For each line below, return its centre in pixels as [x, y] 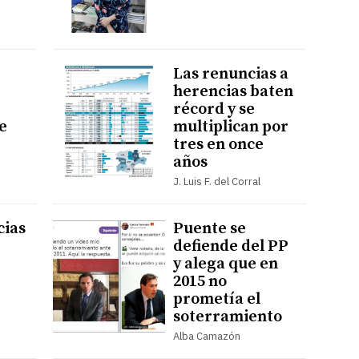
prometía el [216, 299]
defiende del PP [230, 246]
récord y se [214, 109]
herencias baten [233, 91]
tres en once [218, 144]
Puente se [209, 228]
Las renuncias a [230, 74]
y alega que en [225, 264]
